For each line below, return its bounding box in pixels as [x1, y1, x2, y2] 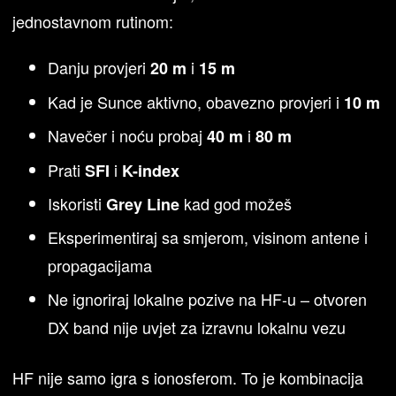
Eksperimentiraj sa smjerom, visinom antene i [48, 225, 369, 249]
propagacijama [48, 254, 153, 278]
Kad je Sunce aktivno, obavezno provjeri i [48, 89, 345, 113]
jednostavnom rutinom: [12, 10, 174, 34]
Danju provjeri [48, 56, 151, 80]
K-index [122, 158, 180, 182]
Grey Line [106, 192, 180, 216]
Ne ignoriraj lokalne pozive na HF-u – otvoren [48, 286, 368, 310]
